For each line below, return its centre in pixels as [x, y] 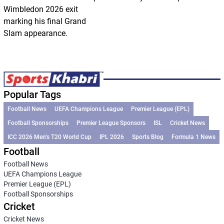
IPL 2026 [111, 137]
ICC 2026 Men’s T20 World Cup [49, 137]
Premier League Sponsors [111, 123]
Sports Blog [147, 137]
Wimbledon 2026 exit [40, 9]
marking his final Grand [44, 21]
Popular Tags [32, 95]
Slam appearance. [35, 33]
